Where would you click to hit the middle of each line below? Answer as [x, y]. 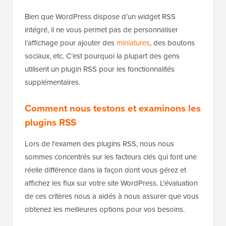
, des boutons [172, 43]
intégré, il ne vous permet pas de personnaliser [101, 30]
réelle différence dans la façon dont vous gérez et [105, 170]
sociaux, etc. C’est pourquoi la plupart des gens [102, 56]
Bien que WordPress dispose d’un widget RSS [100, 17]
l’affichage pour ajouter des [71, 43]
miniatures [133, 43]
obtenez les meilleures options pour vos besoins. [105, 210]
